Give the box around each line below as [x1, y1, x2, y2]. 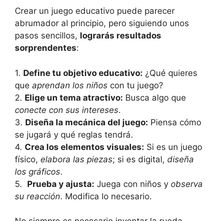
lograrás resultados [80, 31, 161, 41]
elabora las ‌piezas [40, 154, 112, 164]
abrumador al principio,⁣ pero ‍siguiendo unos [15, 18, 189, 29]
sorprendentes [15, 43, 76, 53]
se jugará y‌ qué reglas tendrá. [15, 129, 133, 140]
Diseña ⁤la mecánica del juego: [25, 117, 148, 127]
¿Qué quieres [143, 68, 197, 78]
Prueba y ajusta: [27, 179, 94, 189]
